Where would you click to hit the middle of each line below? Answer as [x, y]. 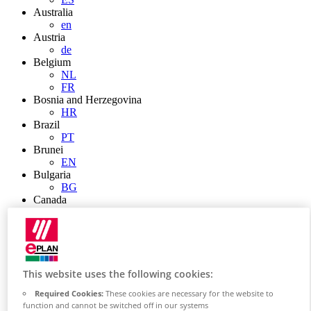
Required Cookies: [69, 294]
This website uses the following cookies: [118, 274]
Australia [53, 12]
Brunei [48, 150]
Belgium [52, 62]
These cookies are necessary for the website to [188, 294]
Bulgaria [52, 175]
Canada [50, 200]
